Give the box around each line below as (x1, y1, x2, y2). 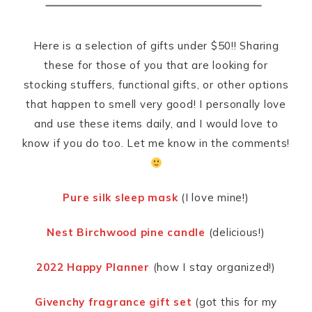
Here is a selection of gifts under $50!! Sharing (33, 39, 279, 53)
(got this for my (192, 295, 277, 309)
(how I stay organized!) (149, 260, 276, 274)
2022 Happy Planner (36, 260, 150, 274)
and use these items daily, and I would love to (33, 117, 279, 131)
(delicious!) (205, 226, 265, 240)
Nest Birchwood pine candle (47, 226, 205, 240)
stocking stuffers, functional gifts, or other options (23, 78, 289, 92)
